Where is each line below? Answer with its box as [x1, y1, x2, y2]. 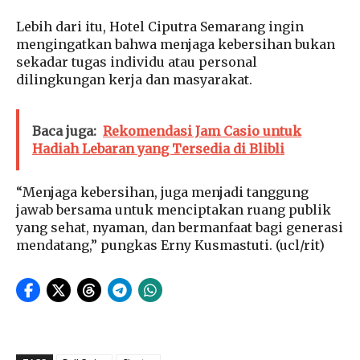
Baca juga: [32, 123, 96, 140]
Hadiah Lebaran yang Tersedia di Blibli [32, 141, 284, 157]
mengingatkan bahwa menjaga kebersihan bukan [16, 36, 335, 53]
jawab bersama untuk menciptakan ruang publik [16, 202, 331, 219]
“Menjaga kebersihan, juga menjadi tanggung [16, 184, 309, 201]
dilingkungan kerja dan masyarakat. [16, 72, 252, 88]
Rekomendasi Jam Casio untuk [103, 123, 301, 140]
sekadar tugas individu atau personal [16, 54, 257, 71]
